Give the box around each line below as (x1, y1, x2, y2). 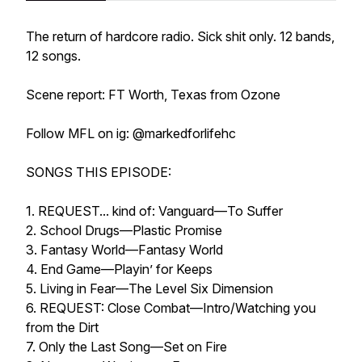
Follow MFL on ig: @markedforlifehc (26, 125, 242, 141)
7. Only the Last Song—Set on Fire (26, 339, 230, 355)
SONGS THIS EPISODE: (26, 164, 178, 180)
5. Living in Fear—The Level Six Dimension (26, 280, 276, 297)
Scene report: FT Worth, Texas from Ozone (26, 86, 284, 103)
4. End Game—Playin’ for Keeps (26, 261, 216, 277)
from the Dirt (26, 319, 102, 335)
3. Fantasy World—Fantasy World (26, 242, 226, 258)
